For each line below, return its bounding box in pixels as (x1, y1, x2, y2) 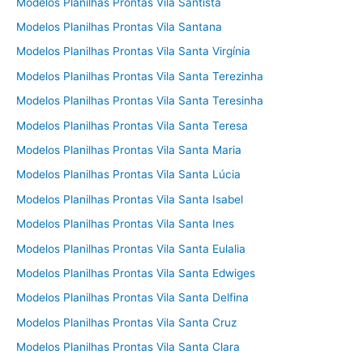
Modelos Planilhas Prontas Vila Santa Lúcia (16, 168, 241, 181)
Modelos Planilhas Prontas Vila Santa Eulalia (16, 241, 246, 255)
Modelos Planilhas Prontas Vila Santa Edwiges (16, 267, 255, 280)
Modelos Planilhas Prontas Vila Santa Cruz (16, 315, 237, 329)
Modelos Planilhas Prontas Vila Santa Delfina (16, 291, 249, 305)
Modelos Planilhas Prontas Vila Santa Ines (16, 217, 234, 231)
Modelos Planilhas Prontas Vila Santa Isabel (16, 192, 243, 206)
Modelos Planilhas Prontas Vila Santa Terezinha (16, 69, 263, 83)
